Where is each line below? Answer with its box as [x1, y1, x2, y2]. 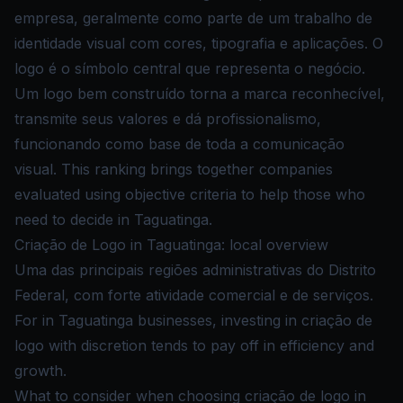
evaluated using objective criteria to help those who [14, 185, 365, 203]
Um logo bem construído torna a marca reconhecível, [14, 85, 385, 103]
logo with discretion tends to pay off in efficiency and [14, 336, 374, 354]
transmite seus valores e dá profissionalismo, [14, 110, 321, 128]
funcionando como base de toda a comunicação [14, 135, 345, 153]
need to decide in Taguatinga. [14, 210, 212, 228]
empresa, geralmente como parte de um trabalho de [14, 9, 372, 27]
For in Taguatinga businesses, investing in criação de [14, 311, 372, 329]
